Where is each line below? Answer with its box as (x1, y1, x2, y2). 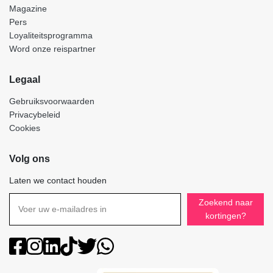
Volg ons (9, 153, 50, 164)
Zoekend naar (198, 197, 253, 208)
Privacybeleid (9, 109, 60, 119)
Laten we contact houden (9, 175, 107, 185)
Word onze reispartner (9, 43, 96, 54)
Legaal (9, 74, 40, 85)
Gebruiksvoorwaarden (9, 96, 94, 106)
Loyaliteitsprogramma (9, 30, 93, 40)
